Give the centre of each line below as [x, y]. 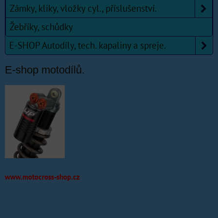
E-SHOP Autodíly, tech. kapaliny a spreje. [88, 45]
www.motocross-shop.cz [42, 177]
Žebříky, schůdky [41, 27]
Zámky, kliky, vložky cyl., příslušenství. [83, 9]
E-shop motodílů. [45, 70]
